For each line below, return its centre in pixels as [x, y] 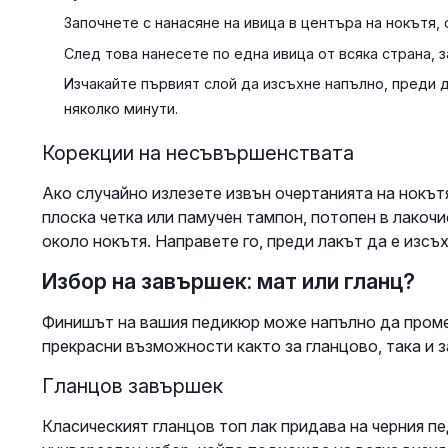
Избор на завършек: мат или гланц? [228, 281]
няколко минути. [120, 109]
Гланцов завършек [132, 386]
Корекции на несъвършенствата [197, 153]
